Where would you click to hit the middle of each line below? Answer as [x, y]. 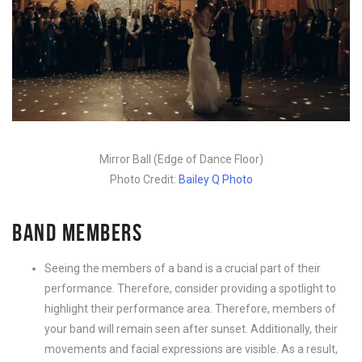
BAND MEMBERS [77, 233]
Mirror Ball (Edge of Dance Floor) [181, 160]
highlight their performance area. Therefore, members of [190, 309]
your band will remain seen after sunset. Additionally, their [191, 329]
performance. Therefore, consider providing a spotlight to [190, 289]
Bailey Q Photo [215, 180]
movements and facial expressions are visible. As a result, [191, 349]
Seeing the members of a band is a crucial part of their [183, 269]
